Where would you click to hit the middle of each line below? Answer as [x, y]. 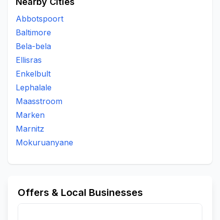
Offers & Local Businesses [80, 192]
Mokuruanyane [44, 142]
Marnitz [30, 129]
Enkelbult [33, 74]
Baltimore [33, 32]
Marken [30, 115]
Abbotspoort [40, 19]
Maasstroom [39, 101]
